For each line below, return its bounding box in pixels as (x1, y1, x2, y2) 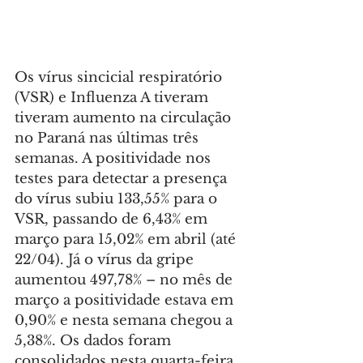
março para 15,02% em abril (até (15, 231, 240, 249)
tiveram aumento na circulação (15, 109, 235, 127)
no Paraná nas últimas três (15, 130, 203, 147)
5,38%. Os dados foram (15, 332, 175, 350)
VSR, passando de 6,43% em (15, 211, 211, 228)
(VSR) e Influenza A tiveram (15, 89, 212, 107)
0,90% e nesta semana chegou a (15, 312, 237, 330)
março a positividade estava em (15, 292, 237, 310)
